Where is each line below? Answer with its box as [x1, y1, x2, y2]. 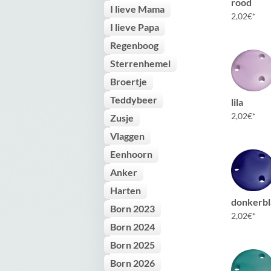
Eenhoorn [110, 148, 152, 160]
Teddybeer [110, 94, 157, 105]
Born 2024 [110, 221, 155, 232]
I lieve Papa [110, 21, 159, 33]
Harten [110, 184, 141, 196]
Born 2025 [110, 239, 155, 250]
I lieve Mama [110, 3, 165, 15]
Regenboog [110, 39, 158, 51]
